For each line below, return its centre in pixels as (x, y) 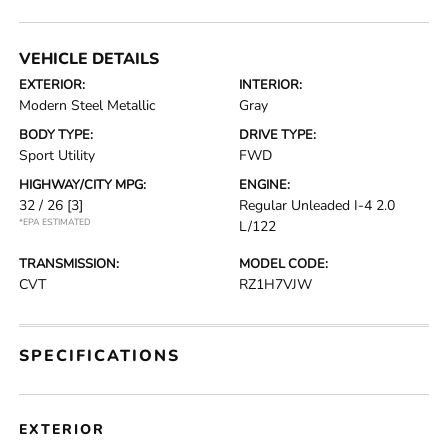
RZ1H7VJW (275, 284)
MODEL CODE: (283, 264)
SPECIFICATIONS (100, 356)
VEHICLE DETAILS (89, 59)
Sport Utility (57, 155)
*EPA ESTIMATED (55, 222)
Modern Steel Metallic (87, 105)
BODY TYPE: (56, 135)
